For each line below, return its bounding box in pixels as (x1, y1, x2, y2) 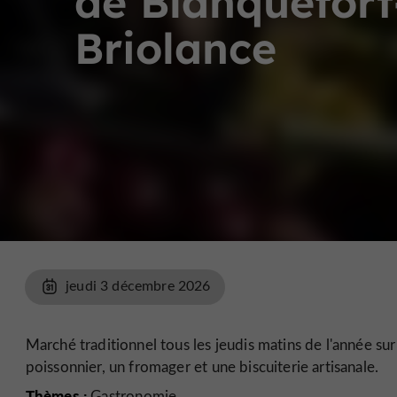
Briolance (74, 21, 276, 74)
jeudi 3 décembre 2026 (66, 276, 211, 295)
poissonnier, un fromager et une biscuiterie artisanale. (25, 356, 379, 377)
